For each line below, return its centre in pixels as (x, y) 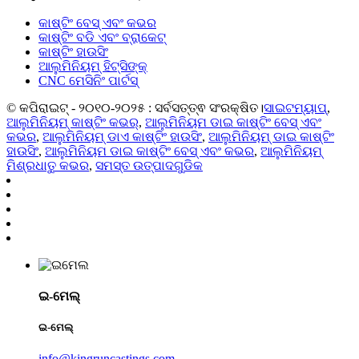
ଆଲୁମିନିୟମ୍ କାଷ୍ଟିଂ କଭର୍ (73, 122)
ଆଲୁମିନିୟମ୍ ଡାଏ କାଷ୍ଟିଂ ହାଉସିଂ (122, 136)
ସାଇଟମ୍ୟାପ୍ (295, 107)
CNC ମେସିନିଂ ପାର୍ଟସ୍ (88, 80)
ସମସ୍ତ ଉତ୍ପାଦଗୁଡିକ (149, 165)
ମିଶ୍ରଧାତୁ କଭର (48, 165)
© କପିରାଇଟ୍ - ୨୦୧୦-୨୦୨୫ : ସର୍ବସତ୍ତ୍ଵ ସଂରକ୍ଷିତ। (135, 107)
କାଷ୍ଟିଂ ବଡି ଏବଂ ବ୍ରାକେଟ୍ (102, 37)
